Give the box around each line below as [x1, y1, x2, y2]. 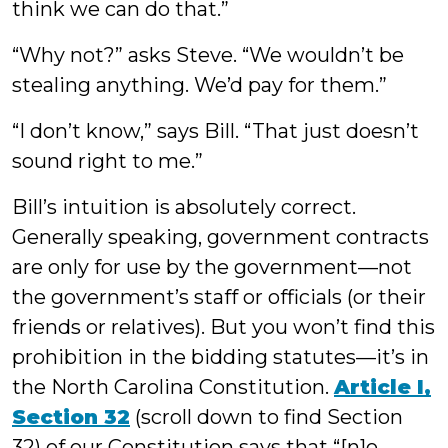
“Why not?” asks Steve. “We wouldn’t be [12, 43, 404, 67]
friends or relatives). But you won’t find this [12, 315, 435, 339]
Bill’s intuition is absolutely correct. [12, 195, 356, 219]
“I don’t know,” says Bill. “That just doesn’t [12, 119, 419, 143]
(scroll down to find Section [130, 405, 403, 429]
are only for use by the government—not [12, 255, 412, 279]
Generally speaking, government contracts [12, 225, 429, 249]
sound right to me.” [12, 149, 203, 173]
